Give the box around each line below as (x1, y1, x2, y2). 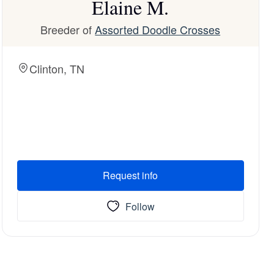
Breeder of (40, 21, 95, 37)
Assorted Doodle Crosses (95, 21, 221, 37)
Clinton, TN (29, 61, 84, 76)
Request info (103, 168, 158, 182)
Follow (125, 199, 155, 213)
